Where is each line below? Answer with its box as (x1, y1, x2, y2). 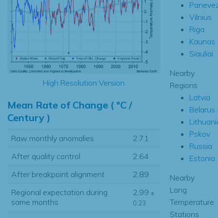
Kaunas (189, 36, 215, 46)
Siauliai (189, 48, 213, 58)
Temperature (169, 197, 214, 207)
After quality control (11, 151, 80, 161)
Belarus (189, 104, 215, 114)
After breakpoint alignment (11, 169, 105, 179)
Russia (189, 141, 212, 151)
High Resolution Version (42, 77, 125, 88)
